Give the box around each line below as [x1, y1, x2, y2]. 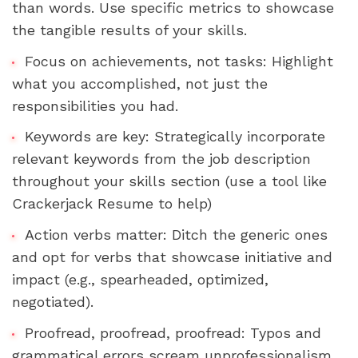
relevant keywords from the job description [12, 150, 311, 168]
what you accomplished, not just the [12, 74, 268, 92]
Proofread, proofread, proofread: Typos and [24, 324, 321, 341]
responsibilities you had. [12, 97, 178, 114]
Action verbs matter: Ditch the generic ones [24, 226, 328, 244]
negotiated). [12, 293, 93, 311]
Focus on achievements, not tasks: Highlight [24, 52, 333, 70]
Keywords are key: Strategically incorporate [24, 128, 325, 145]
